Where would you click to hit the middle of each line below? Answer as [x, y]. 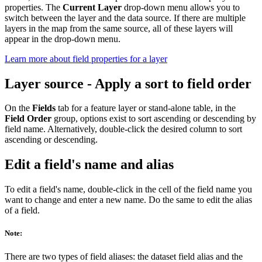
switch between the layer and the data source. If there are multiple [125, 18]
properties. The [34, 7]
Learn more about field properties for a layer [86, 58]
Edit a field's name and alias [89, 165]
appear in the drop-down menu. [63, 39]
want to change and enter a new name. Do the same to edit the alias [128, 200]
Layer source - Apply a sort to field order [128, 83]
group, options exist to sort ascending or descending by [154, 119]
